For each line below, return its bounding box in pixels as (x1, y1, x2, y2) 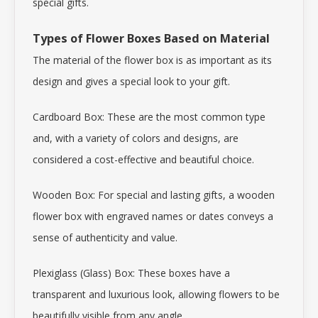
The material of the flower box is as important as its (33, 53, 272, 67)
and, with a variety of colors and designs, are (33, 131, 238, 145)
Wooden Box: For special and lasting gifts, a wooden (33, 188, 275, 202)
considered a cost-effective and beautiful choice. (33, 153, 254, 166)
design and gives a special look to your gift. (33, 75, 230, 88)
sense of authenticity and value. (33, 231, 177, 244)
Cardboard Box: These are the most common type (33, 110, 265, 124)
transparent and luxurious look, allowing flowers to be (33, 287, 280, 301)
